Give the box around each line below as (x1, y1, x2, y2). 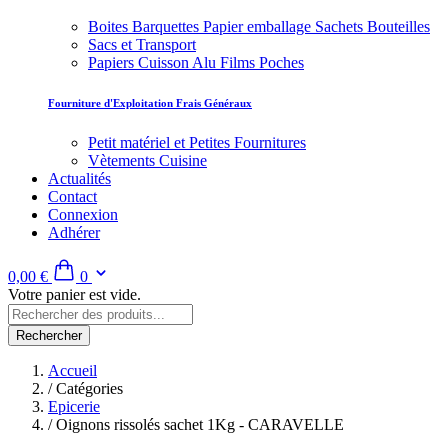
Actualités (48, 170, 111, 188)
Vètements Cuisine (88, 152, 207, 170)
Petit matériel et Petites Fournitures (88, 134, 306, 152)
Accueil (48, 362, 97, 380)
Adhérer (48, 224, 100, 242)
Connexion (48, 206, 118, 224)
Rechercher (16, 328, 82, 344)
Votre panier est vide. (8, 286, 141, 304)
